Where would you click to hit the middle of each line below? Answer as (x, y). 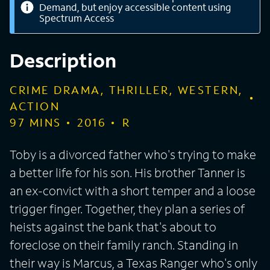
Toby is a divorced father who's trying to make (133, 154)
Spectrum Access (77, 18)
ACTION (35, 106)
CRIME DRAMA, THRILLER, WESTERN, (127, 90)
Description (63, 60)
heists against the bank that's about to (113, 227)
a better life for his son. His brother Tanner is (127, 172)
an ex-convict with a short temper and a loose (133, 190)
